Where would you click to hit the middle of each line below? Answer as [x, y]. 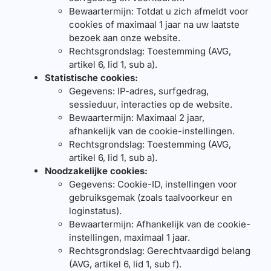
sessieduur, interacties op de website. [150, 104]
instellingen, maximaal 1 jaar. [129, 237]
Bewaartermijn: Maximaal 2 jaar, [136, 117]
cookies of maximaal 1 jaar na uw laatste [154, 24]
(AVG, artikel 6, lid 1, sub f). [125, 264]
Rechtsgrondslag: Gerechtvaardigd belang [159, 250]
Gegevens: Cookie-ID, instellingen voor [153, 184]
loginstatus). [95, 211]
